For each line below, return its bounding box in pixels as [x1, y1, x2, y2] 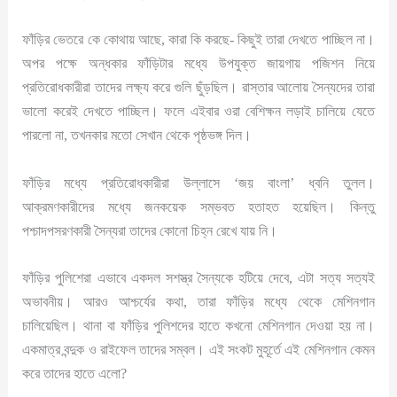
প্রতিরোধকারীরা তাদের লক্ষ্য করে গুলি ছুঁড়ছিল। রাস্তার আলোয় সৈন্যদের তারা [22, 79, 375, 97]
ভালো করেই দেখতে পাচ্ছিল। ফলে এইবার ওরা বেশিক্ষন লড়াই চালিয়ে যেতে [22, 103, 375, 121]
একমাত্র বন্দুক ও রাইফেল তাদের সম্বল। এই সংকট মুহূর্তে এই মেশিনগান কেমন [22, 340, 375, 358]
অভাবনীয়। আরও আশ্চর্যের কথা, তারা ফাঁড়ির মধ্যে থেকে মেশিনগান [22, 292, 375, 310]
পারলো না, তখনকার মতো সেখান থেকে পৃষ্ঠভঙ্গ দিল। [22, 127, 253, 144]
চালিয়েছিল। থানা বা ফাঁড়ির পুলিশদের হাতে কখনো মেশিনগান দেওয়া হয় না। [22, 316, 375, 334]
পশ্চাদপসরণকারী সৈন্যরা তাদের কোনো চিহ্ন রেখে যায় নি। [22, 222, 278, 239]
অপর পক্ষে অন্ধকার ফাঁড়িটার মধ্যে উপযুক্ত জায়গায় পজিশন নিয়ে [22, 55, 375, 73]
